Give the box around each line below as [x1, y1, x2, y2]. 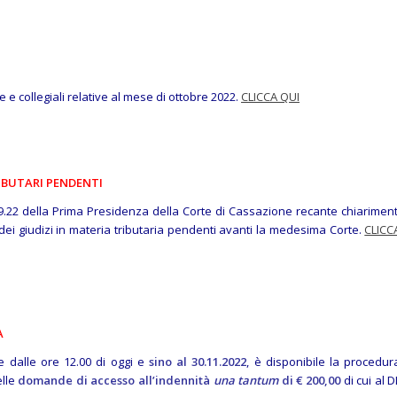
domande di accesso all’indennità [18, 371, 214, 388]
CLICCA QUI [241, 89, 300, 105]
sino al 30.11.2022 [148, 353, 247, 370]
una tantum [213, 371, 279, 388]
